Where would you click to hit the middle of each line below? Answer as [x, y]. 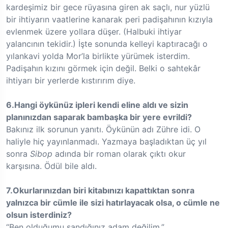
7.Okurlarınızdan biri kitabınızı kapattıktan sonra [100, 191]
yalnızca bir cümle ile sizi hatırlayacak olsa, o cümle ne [113, 203]
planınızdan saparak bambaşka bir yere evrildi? [99, 117]
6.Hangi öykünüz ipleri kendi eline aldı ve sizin [97, 105]
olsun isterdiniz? [39, 215]
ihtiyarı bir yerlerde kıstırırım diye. [71, 81]
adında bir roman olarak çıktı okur [119, 154]
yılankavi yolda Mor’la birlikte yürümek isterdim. [98, 56]
